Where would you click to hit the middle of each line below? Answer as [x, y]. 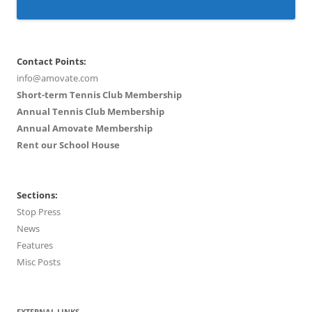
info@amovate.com [57, 78]
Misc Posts [39, 262]
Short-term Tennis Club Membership [99, 95]
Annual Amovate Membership [85, 128]
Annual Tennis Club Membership [91, 112]
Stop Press [39, 212]
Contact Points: [52, 62]
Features [35, 245]
